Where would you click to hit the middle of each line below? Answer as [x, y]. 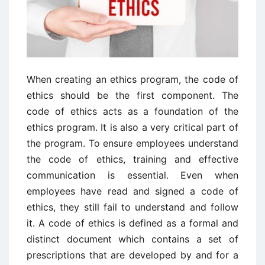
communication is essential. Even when [132, 175]
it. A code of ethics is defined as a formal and [132, 223]
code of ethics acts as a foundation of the [132, 112]
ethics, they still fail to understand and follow [132, 207]
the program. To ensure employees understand [132, 143]
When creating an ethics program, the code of [132, 80]
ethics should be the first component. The [132, 96]
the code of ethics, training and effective [132, 159]
